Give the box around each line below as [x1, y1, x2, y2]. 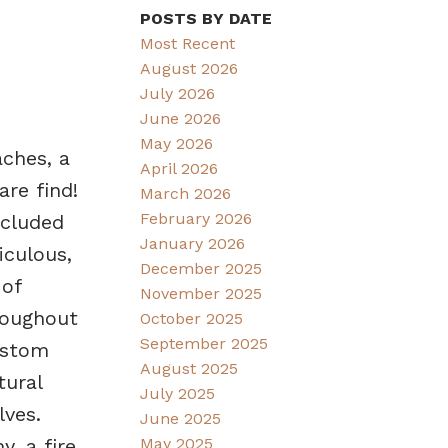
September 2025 [140, 333, 269, 353]
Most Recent [140, 33, 236, 53]
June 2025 [140, 408, 222, 428]
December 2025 [140, 258, 263, 278]
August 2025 [140, 358, 239, 378]
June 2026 [140, 108, 222, 128]
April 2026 [140, 158, 219, 178]
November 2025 [140, 283, 263, 303]
